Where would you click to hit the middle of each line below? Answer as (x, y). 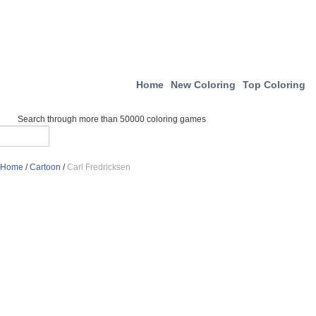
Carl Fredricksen (99, 167)
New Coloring (203, 85)
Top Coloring (274, 85)
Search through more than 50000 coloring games (112, 119)
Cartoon (45, 167)
